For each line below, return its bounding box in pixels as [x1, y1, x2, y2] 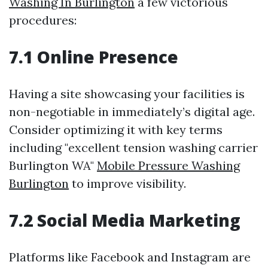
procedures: [9, 13, 77, 28]
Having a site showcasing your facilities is [9, 86, 245, 101]
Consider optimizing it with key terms [9, 122, 223, 137]
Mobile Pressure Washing [97, 158, 240, 173]
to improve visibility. [69, 176, 186, 191]
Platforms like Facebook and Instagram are [9, 249, 251, 264]
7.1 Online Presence [9, 45, 178, 68]
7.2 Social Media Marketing [9, 209, 240, 232]
